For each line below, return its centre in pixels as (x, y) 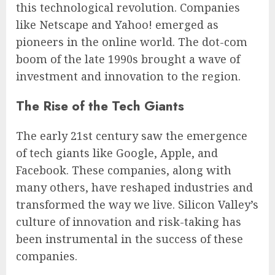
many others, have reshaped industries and (134, 187)
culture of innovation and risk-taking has (129, 221)
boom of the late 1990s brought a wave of (128, 59)
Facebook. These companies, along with (124, 170)
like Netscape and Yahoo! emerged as (117, 24)
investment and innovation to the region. (128, 76)
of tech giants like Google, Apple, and (117, 153)
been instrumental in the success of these (130, 238)
